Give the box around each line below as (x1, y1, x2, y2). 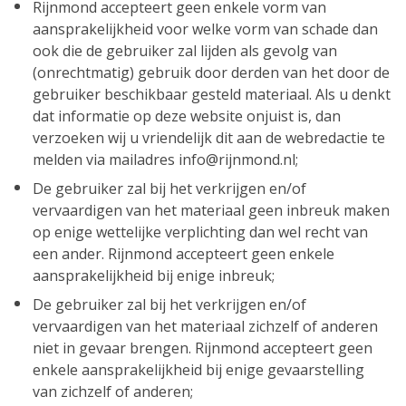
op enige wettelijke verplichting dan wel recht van (33, 222, 368, 242)
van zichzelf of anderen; (33, 382, 193, 401)
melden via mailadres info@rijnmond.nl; (33, 150, 298, 169)
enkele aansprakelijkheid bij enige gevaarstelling (33, 360, 364, 380)
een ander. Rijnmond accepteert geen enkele (33, 244, 334, 264)
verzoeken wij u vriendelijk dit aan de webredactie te (33, 128, 385, 148)
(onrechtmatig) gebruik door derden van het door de (33, 63, 390, 82)
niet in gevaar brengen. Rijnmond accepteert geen (33, 338, 372, 358)
